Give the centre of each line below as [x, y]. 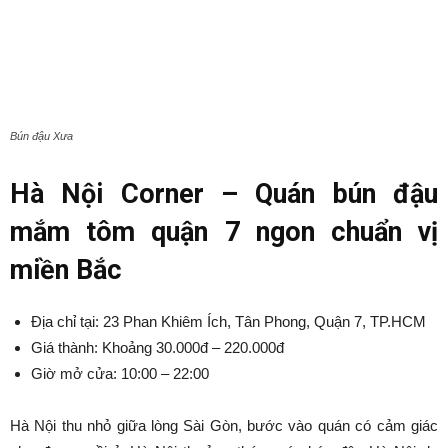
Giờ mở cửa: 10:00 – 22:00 [120, 373]
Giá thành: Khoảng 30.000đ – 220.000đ [157, 347]
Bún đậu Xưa [41, 135]
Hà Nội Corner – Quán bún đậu [224, 193]
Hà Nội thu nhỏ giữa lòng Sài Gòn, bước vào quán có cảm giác [224, 425]
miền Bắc [66, 269]
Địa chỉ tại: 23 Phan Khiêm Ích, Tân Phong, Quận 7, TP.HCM [228, 321]
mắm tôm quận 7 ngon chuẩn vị [224, 231]
